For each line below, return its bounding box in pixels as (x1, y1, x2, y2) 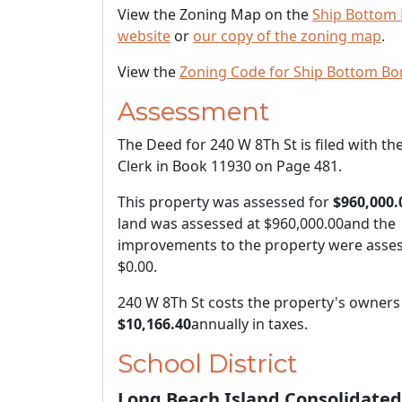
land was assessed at (118, 214, 264, 233)
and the (344, 214, 396, 233)
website (118, 26, 170, 46)
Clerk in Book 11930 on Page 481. (118, 156, 342, 176)
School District (118, 348, 297, 379)
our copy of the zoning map (193, 26, 381, 46)
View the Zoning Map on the (118, 4, 312, 24)
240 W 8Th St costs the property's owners (118, 293, 400, 312)
